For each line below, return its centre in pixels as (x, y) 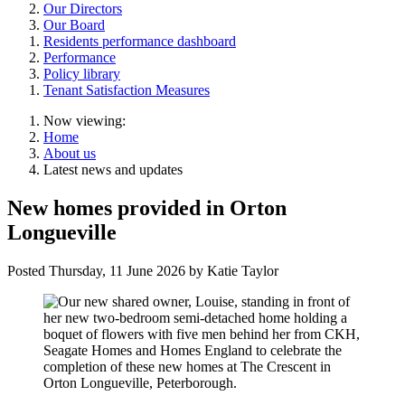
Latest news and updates (113, 170)
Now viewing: (85, 121)
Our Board (74, 25)
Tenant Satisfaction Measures (127, 90)
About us (70, 154)
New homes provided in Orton (147, 208)
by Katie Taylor (234, 270)
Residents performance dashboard (140, 42)
